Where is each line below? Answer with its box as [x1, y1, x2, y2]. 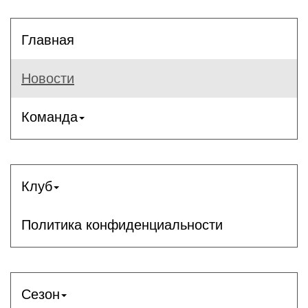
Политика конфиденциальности [21, 217, 223, 232]
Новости [21, 71, 74, 86]
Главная [21, 32, 74, 47]
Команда [21, 109, 78, 124]
